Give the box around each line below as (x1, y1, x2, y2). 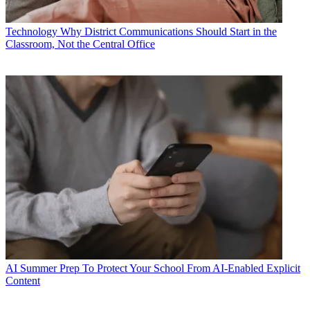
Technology (6, 25, 57, 37)
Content (6, 275, 40, 287)
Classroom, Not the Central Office (6, 37, 155, 50)
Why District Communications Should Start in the (60, 25, 277, 37)
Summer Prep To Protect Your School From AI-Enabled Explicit (20, 262, 300, 275)
